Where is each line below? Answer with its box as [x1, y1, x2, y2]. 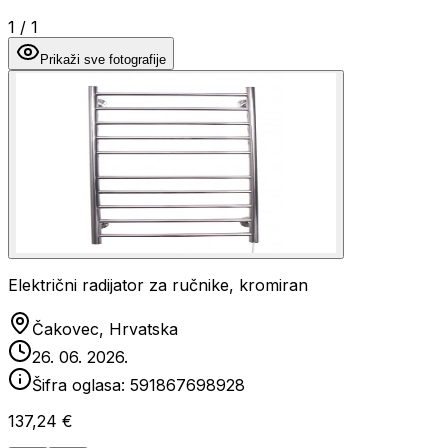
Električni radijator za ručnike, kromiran [8, 275, 308, 295]
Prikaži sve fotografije [40, 52, 166, 67]
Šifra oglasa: [32, 375, 130, 395]
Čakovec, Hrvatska [32, 319, 178, 339]
